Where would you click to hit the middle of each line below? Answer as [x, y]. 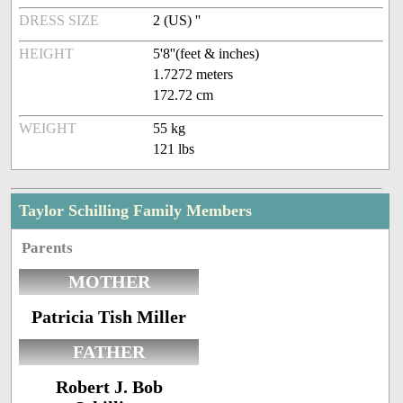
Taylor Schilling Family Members [136, 211]
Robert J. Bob [109, 387]
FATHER [109, 352]
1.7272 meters [193, 75]
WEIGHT [48, 129]
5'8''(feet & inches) [206, 54]
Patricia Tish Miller [109, 317]
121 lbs [174, 149]
